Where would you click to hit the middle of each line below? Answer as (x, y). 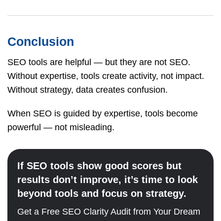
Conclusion (41, 41)
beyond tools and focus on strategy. (102, 193)
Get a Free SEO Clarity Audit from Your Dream (109, 211)
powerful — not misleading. (61, 127)
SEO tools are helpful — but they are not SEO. (99, 62)
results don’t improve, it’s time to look (108, 179)
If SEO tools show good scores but (99, 166)
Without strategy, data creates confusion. (88, 90)
